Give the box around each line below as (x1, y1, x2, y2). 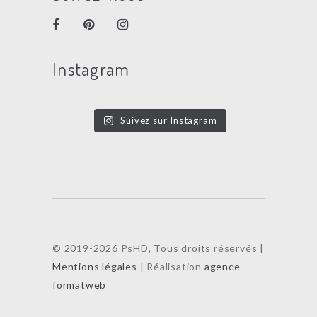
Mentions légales (52, 260, 137, 272)
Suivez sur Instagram (120, 114, 217, 126)
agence (204, 260, 241, 272)
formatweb (52, 278, 107, 291)
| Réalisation (137, 260, 204, 272)
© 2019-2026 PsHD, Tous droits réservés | (52, 241, 264, 254)
